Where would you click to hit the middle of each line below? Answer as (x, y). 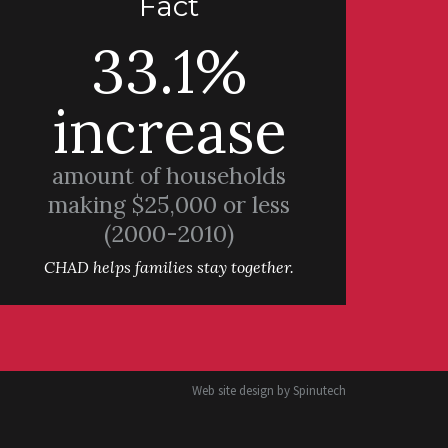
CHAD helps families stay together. (169, 267)
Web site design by (242, 390)
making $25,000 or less (169, 204)
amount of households (169, 175)
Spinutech (319, 390)
